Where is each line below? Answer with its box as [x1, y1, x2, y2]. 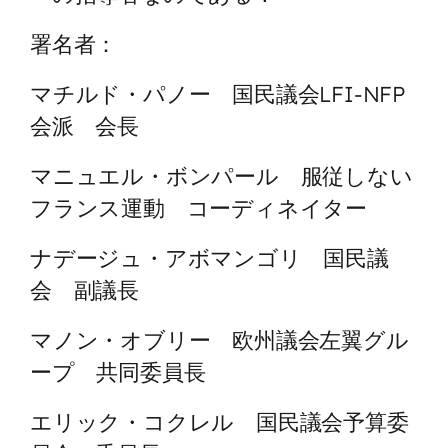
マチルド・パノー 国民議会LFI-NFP [30, 79, 405, 107]
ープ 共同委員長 [30, 357, 206, 385]
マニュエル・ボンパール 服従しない [30, 161, 413, 189]
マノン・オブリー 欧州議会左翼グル [30, 325, 409, 353]
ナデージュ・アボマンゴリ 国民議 [30, 243, 389, 271]
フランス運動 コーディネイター [30, 193, 367, 221]
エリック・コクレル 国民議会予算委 [30, 407, 409, 435]
